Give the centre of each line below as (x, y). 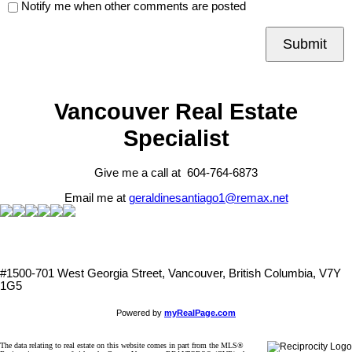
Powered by (140, 313)
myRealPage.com (200, 313)
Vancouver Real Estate (176, 111)
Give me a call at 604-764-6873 (176, 173)
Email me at (96, 198)
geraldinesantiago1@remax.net (208, 198)
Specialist (176, 137)
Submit (305, 44)
